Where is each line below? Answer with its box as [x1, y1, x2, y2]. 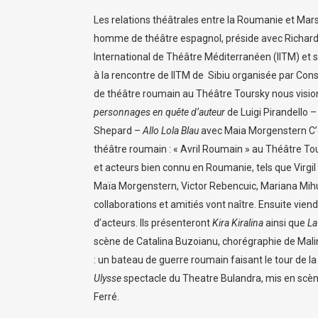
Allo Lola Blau [143, 125, 199, 136]
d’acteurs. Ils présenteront [94, 217, 212, 229]
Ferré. [94, 291, 124, 302]
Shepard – [94, 125, 143, 136]
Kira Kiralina [212, 217, 263, 229]
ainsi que [263, 217, 307, 229]
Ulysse [94, 273, 121, 284]
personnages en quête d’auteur [94, 106, 225, 118]
